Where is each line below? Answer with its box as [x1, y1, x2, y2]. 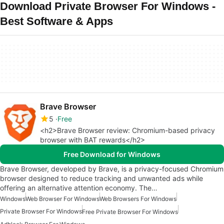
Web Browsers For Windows [99, 195, 176, 202]
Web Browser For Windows [25, 195, 99, 202]
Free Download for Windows [63, 150, 160, 158]
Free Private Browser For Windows [82, 208, 178, 216]
